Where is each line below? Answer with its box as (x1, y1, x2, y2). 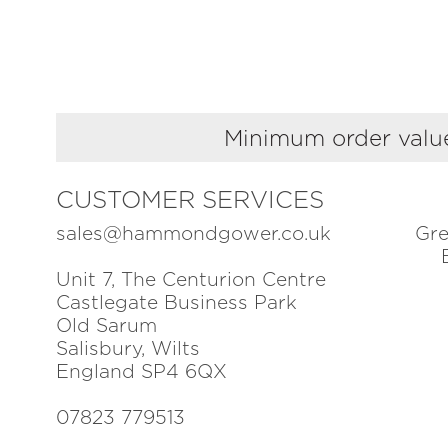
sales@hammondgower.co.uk (56, 222, 331, 246)
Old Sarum (56, 314, 157, 338)
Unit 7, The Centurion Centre (56, 268, 326, 292)
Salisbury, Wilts (56, 337, 200, 361)
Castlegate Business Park (56, 291, 297, 315)
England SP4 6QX (56, 360, 227, 384)
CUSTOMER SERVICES (56, 185, 324, 215)
